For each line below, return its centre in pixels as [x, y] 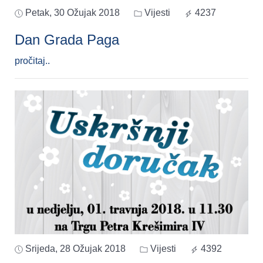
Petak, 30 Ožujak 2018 [73, 13]
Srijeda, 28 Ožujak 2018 [75, 249]
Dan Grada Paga [67, 40]
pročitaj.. [32, 61]
